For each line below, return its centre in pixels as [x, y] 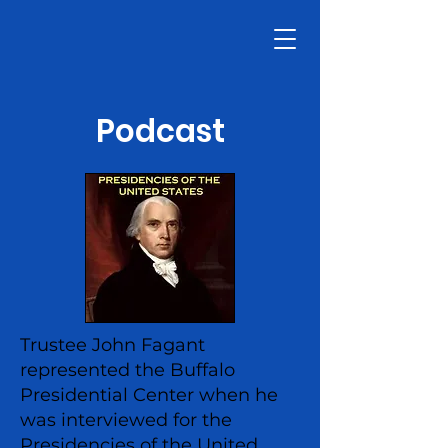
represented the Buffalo [127, 370]
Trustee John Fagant [112, 345]
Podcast [160, 131]
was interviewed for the [126, 420]
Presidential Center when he [149, 395]
